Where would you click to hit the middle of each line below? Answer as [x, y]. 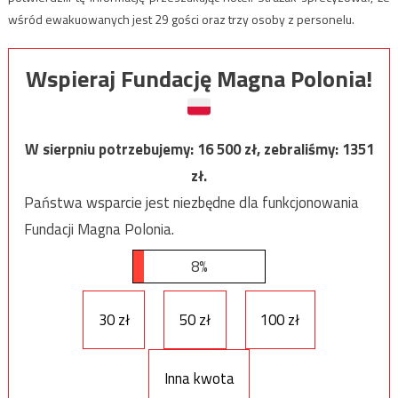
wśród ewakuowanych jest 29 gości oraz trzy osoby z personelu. [181, 19]
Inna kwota [199, 378]
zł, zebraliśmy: [293, 149]
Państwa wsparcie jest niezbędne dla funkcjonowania [191, 202]
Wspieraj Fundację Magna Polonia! [199, 78]
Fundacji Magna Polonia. [99, 229]
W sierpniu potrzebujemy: [111, 149]
